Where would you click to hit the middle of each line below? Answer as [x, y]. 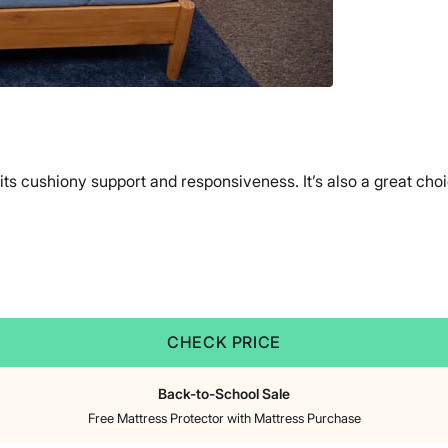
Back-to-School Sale [224, 394]
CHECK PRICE [224, 342]
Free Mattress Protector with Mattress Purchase [224, 418]
